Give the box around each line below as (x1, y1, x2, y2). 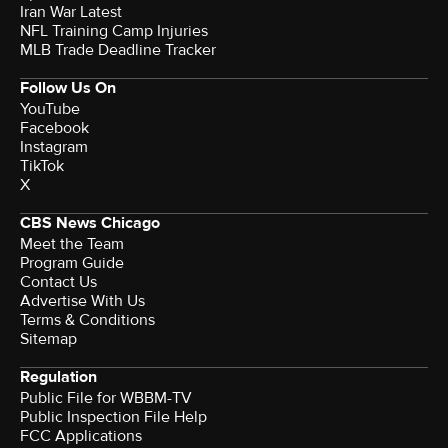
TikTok (20, 155, 64, 176)
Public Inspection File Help (20, 406, 207, 427)
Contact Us (20, 271, 97, 292)
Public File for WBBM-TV (20, 387, 192, 408)
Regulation (20, 366, 97, 387)
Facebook (20, 117, 89, 138)
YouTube (20, 98, 80, 119)
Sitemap (20, 328, 77, 349)
